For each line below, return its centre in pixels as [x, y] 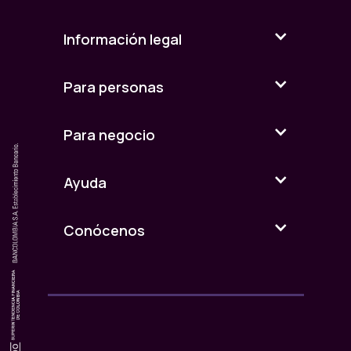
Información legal [122, 40]
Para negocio [109, 135]
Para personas [113, 87]
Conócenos [104, 231]
